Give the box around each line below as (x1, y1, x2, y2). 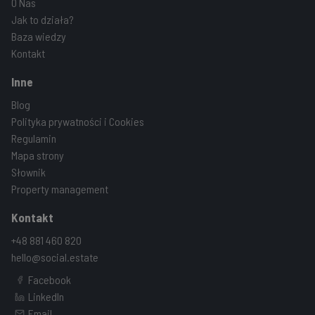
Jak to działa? (11, 12, 74, 26)
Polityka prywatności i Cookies (11, 114, 144, 128)
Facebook (28, 272, 71, 286)
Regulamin (11, 131, 56, 145)
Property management (11, 181, 108, 195)
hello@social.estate (11, 250, 98, 264)
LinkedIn (28, 289, 64, 303)
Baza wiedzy (11, 29, 66, 43)
